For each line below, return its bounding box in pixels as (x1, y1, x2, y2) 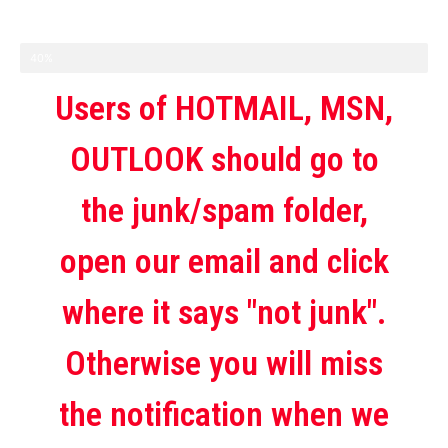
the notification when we (59, 394, 389, 435)
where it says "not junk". (62, 292, 386, 333)
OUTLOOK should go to (69, 139, 379, 180)
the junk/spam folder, (80, 190, 368, 231)
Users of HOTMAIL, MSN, (55, 88, 393, 129)
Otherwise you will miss (65, 343, 383, 384)
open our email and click (59, 241, 389, 282)
